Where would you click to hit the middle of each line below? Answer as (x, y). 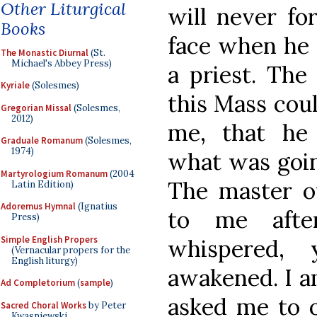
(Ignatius (97, 206)
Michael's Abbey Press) (62, 63)
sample (95, 283)
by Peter (106, 305)
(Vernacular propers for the (71, 250)
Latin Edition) (42, 184)
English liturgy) (45, 260)
